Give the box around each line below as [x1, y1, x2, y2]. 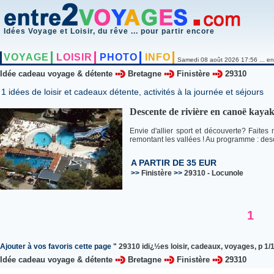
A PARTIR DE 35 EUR [131, 158, 217, 168]
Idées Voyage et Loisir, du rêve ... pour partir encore [4, 27, 215, 35]
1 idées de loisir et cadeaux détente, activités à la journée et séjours [1, 87, 264, 97]
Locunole [212, 169, 243, 178]
